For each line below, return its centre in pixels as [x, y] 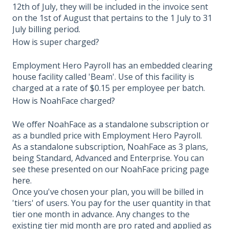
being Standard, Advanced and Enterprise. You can [108, 158]
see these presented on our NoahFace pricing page [111, 169]
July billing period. [46, 29]
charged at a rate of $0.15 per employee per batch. [109, 88]
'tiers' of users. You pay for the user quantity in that [111, 203]
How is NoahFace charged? [64, 101]
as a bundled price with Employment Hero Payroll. [107, 136]
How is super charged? [56, 42]
